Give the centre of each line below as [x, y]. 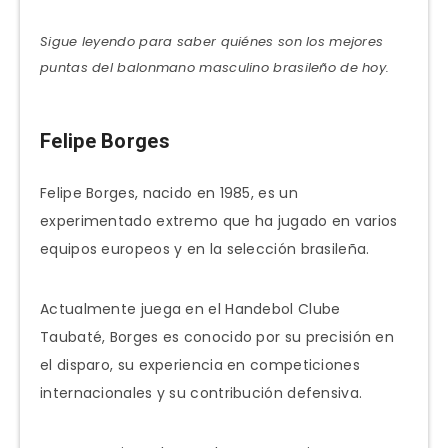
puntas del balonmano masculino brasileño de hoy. [215, 68]
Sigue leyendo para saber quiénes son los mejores [212, 42]
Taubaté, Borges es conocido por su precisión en [217, 336]
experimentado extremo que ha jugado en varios [219, 220]
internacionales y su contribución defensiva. [201, 392]
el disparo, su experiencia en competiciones [200, 364]
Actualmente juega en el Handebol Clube [190, 308]
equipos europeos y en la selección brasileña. [205, 248]
